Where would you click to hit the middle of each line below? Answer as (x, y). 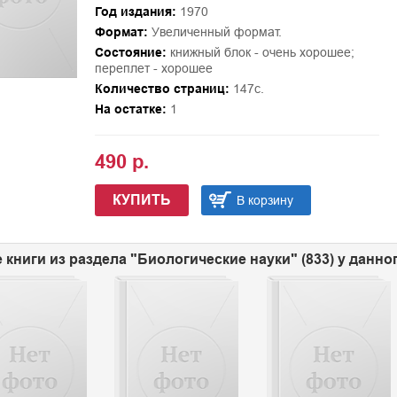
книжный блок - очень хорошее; (260, 52)
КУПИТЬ (141, 200)
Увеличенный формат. (214, 32)
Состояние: (130, 52)
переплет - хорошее (153, 68)
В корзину (265, 200)
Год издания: (135, 12)
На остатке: (130, 109)
